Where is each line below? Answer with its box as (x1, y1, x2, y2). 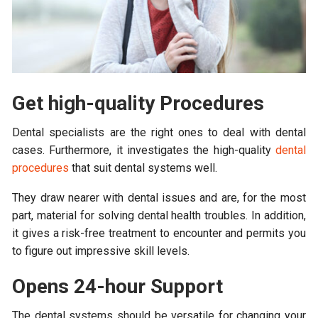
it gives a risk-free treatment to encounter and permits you (12, 226, 306, 240)
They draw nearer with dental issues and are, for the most (12, 190, 306, 204)
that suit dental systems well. (69, 160, 218, 175)
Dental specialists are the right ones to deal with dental (12, 125, 306, 139)
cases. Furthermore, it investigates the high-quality (12, 143, 275, 157)
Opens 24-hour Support (12, 274, 229, 298)
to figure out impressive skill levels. (12, 243, 190, 258)
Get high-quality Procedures (12, 91, 270, 115)
